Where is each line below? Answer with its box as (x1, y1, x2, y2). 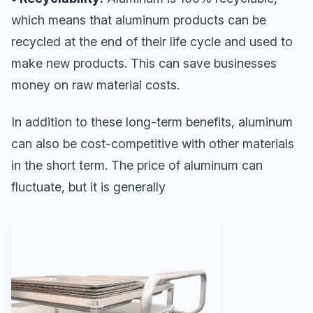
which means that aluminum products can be (11, 13, 266, 28)
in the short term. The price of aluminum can (11, 157, 263, 173)
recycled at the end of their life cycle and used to (11, 34, 293, 50)
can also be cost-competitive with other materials (11, 136, 294, 151)
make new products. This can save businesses (11, 56, 277, 71)
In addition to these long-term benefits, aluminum (11, 114, 293, 129)
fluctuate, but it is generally (11, 179, 166, 194)
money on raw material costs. (11, 78, 180, 93)
